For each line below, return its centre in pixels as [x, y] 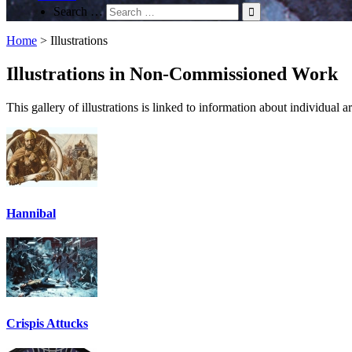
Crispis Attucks [47, 324]
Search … [78, 11]
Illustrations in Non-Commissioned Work [172, 73]
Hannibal [31, 213]
